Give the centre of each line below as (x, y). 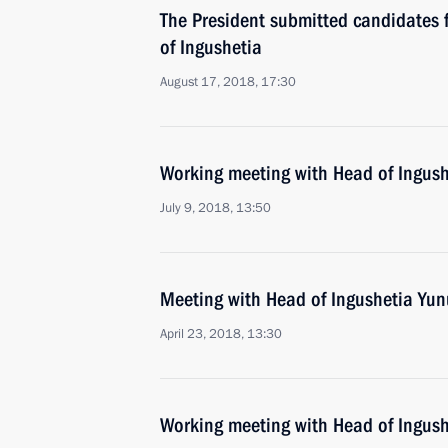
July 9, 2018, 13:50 (215, 208)
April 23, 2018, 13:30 (221, 334)
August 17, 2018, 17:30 (228, 82)
